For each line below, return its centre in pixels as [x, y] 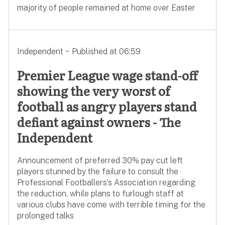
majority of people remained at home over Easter [106, 8]
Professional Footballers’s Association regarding [106, 183]
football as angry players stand [107, 106]
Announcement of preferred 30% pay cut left [100, 161]
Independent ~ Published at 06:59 [79, 52]
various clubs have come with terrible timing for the [111, 205]
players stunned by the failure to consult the [97, 172]
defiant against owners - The [99, 122]
